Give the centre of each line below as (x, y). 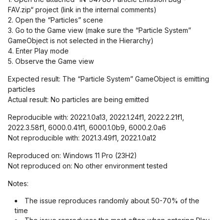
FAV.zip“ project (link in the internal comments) (82, 10)
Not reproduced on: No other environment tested (88, 166)
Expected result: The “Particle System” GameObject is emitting (109, 79)
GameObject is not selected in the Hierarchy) (81, 41)
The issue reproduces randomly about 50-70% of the (112, 201)
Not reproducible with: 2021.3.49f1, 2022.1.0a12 (82, 138)
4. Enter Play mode (38, 51)
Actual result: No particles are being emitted (78, 99)
